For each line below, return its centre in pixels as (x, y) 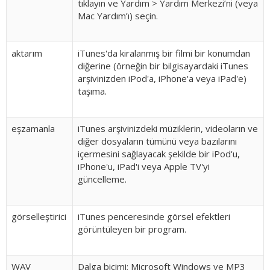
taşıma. (92, 91)
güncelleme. (102, 179)
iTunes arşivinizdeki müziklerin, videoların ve (168, 128)
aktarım (27, 53)
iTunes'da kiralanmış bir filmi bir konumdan (164, 53)
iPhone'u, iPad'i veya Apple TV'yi (144, 166)
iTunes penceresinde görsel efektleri (154, 216)
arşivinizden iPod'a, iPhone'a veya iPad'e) (162, 78)
